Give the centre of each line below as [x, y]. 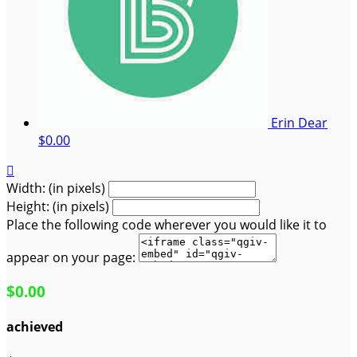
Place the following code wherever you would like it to [167, 225]
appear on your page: [71, 258]
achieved [35, 327]
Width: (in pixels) [56, 188]
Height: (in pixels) [58, 207]
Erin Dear [299, 123]
